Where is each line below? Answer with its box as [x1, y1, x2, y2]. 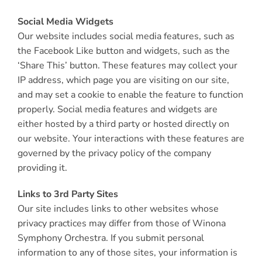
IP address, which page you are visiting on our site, [17, 74, 229, 87]
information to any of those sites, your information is [17, 246, 237, 259]
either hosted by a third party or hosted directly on [17, 118, 229, 130]
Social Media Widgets [17, 15, 113, 28]
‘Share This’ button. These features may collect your [17, 59, 237, 72]
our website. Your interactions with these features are [17, 132, 244, 145]
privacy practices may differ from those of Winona [17, 217, 226, 230]
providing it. [17, 161, 67, 174]
